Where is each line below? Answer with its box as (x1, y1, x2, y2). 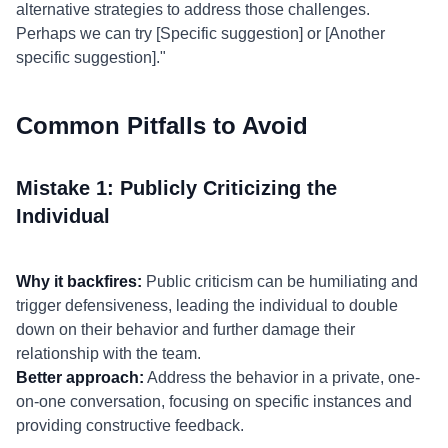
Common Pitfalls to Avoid (16, 112, 308, 139)
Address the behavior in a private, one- (144, 369, 420, 386)
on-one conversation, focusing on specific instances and (16, 393, 412, 410)
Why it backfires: (16, 273, 142, 290)
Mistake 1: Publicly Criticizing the (16, 177, 337, 199)
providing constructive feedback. (16, 417, 244, 434)
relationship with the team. (16, 345, 201, 362)
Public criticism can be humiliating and (142, 273, 418, 290)
